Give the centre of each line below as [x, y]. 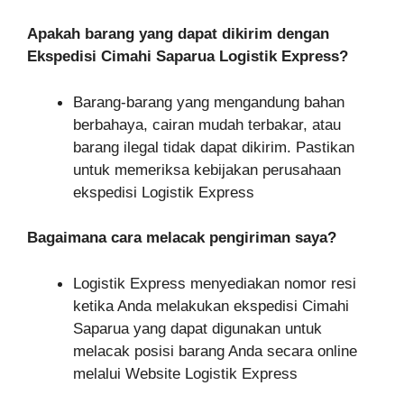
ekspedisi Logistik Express [164, 192]
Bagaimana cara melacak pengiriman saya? [182, 238]
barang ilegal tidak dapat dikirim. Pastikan [214, 147]
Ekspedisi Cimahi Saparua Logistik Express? [188, 57]
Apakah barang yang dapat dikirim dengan [178, 34]
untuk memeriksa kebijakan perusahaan [207, 170]
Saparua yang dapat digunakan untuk [197, 328]
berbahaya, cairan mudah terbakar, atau [207, 124]
